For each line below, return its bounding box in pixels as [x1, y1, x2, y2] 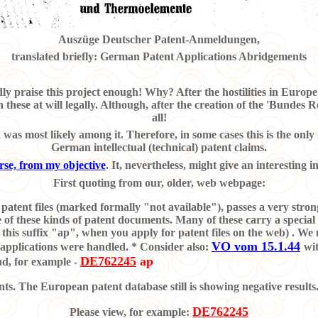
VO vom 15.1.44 [212, 238, 300, 253]
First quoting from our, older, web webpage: [53, 176, 265, 189]
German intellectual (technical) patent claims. [51, 141, 267, 154]
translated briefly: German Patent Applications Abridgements [11, 50, 307, 63]
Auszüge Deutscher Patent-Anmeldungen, [58, 33, 260, 45]
